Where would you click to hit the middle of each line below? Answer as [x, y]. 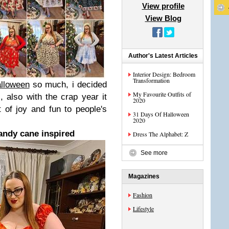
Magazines [144, 176]
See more [154, 153]
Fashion [143, 195]
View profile [163, 6]
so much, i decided [68, 85]
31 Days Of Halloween [161, 114]
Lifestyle [143, 209]
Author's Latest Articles [163, 56]
